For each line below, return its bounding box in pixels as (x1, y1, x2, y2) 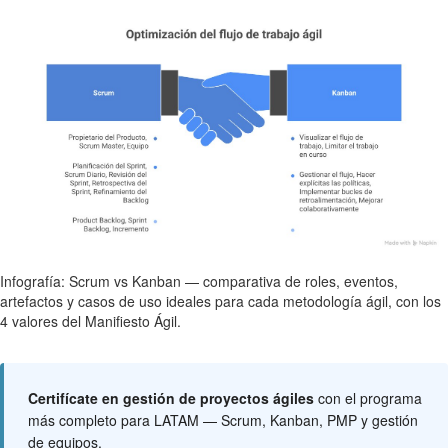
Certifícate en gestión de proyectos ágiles (28, 388, 314, 408)
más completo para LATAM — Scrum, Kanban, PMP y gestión (28, 410, 418, 430)
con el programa (314, 388, 422, 408)
